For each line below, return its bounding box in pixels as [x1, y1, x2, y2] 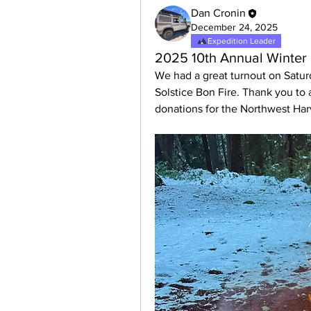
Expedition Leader [208, 36, 276, 47]
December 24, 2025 [191, 22, 278, 33]
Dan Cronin [191, 7, 246, 19]
